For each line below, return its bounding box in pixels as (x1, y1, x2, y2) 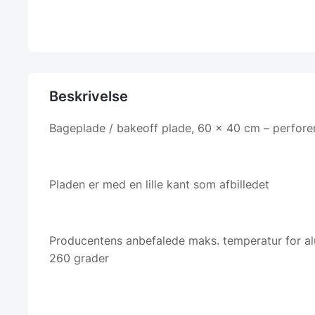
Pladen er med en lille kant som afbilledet (49, 177, 269, 192)
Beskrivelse (49, 88, 128, 105)
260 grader (49, 251, 109, 266)
